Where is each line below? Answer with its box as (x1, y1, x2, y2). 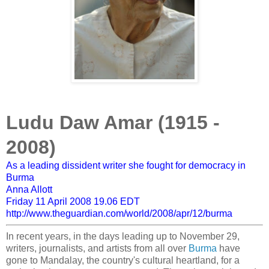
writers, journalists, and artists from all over (6, 243, 189, 254)
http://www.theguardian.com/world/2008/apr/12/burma (6, 208, 232, 219)
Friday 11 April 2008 (6, 196, 94, 207)
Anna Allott (6, 184, 52, 195)
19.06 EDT (94, 196, 140, 207)
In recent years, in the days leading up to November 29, (6, 231, 240, 242)
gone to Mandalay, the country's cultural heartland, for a (6, 255, 240, 266)
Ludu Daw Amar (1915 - (6, 112, 220, 134)
